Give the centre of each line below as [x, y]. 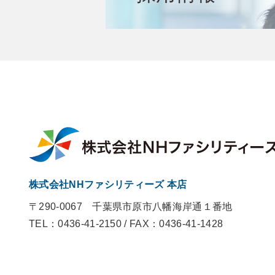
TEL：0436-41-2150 [76, 224]
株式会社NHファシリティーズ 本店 [108, 184]
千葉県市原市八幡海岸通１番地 [162, 207]
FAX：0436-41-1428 [176, 224]
